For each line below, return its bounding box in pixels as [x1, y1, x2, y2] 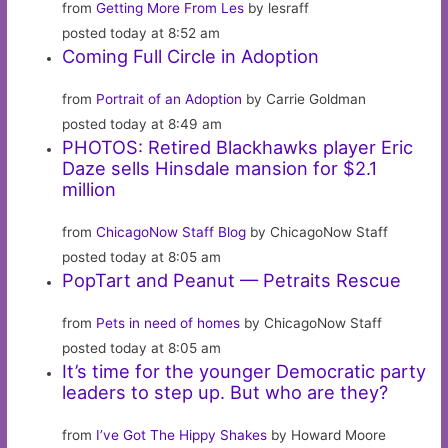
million [62, 178, 117, 201]
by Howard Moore [267, 427, 387, 444]
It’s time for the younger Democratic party [62, 360, 427, 383]
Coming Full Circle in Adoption [62, 45, 320, 68]
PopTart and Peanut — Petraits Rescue [62, 269, 402, 292]
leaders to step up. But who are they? [62, 381, 389, 404]
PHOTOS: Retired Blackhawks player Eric [62, 136, 414, 159]
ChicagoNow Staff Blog [96, 224, 247, 241]
